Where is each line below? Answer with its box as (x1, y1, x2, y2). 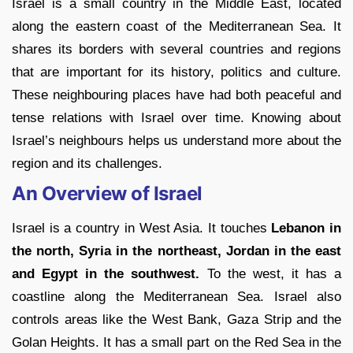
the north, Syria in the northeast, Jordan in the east (12, 243, 341, 259)
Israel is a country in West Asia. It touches (12, 221, 272, 236)
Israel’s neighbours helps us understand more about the (12, 133, 341, 149)
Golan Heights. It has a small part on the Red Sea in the (12, 335, 341, 351)
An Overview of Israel (12, 182, 203, 206)
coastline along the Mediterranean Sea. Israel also (12, 289, 341, 305)
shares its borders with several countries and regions (12, 42, 341, 58)
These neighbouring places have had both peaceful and (12, 87, 341, 103)
